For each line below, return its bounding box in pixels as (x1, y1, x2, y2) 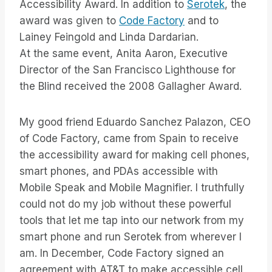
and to (185, 15, 219, 27)
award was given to (19, 15, 119, 27)
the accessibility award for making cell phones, (19, 149, 250, 161)
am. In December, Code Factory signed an (19, 247, 224, 260)
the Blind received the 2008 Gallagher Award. (19, 80, 242, 93)
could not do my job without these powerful (19, 198, 231, 211)
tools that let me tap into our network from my (19, 214, 244, 227)
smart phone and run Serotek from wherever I (19, 231, 242, 243)
